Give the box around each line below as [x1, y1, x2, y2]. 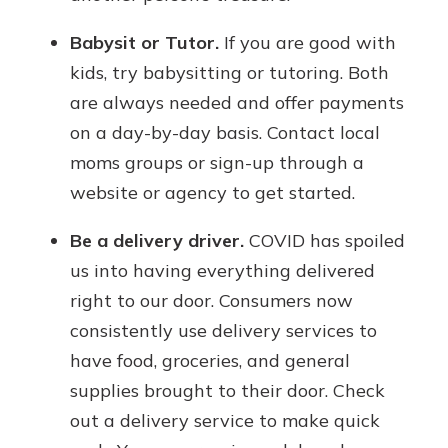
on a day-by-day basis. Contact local [70, 121, 380, 145]
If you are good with [219, 31, 396, 55]
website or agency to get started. [70, 181, 355, 205]
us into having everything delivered [70, 259, 375, 283]
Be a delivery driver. [70, 229, 244, 253]
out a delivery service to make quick [70, 409, 380, 433]
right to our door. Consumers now [70, 289, 353, 313]
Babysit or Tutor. [70, 31, 219, 55]
